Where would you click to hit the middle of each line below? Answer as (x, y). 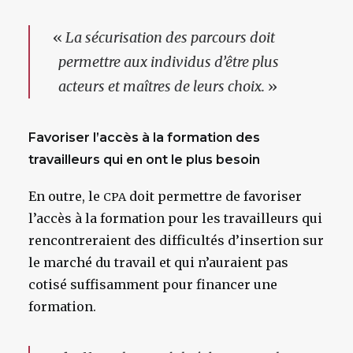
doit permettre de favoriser (214, 196)
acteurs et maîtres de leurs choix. (162, 86)
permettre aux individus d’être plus (169, 62)
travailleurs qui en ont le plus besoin (144, 160)
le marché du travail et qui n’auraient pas (158, 262)
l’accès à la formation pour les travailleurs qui (175, 218)
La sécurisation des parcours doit (170, 37)
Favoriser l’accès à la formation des (144, 137)
